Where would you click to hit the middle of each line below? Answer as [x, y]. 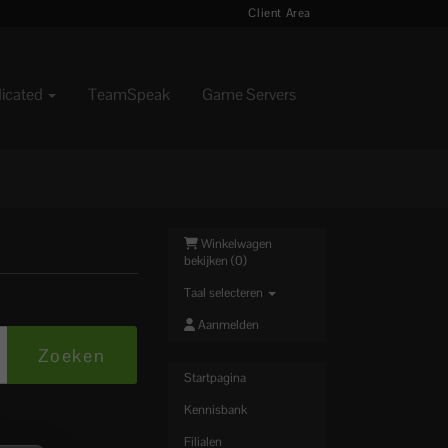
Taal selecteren [224, 293]
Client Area [279, 13]
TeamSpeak [128, 94]
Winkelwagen [236, 244]
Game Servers [248, 94]
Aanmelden [226, 325]
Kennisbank [215, 410]
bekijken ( [209, 261]
